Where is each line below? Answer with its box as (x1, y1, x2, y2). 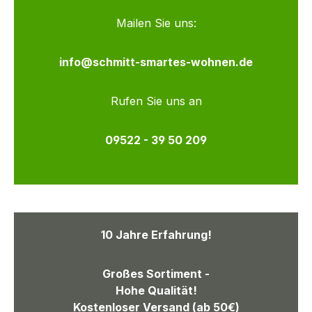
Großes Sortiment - (102, 267, 210, 281)
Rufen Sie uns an (110, 94, 202, 109)
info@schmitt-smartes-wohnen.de (59, 55, 253, 70)
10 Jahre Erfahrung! (100, 228, 212, 242)
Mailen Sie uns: (116, 16, 196, 31)
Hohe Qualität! (115, 283, 197, 298)
